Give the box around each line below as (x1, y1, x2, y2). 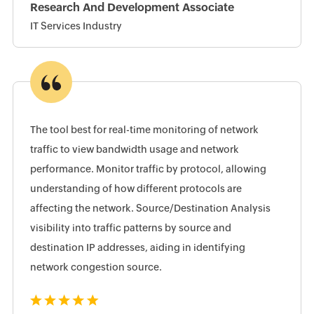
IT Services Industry (29, 20, 122, 32)
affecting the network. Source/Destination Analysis (29, 203, 271, 214)
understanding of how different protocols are (29, 183, 137, 195)
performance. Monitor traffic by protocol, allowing (29, 163, 266, 175)
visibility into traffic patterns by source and (29, 222, 72, 234)
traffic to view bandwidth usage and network (29, 144, 200, 156)
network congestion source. (29, 261, 162, 273)
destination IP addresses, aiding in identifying (29, 242, 245, 254)
